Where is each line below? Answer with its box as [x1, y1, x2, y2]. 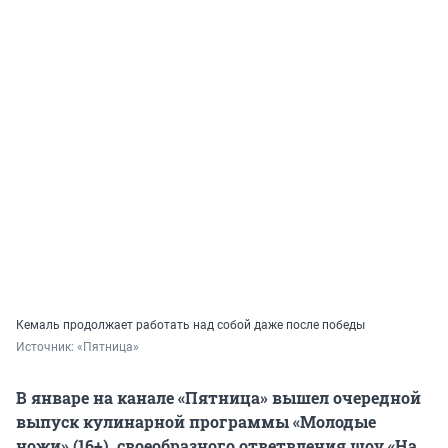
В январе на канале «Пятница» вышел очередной [16, 387, 421, 409]
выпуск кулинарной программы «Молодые [16, 411, 376, 433]
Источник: [16, 340, 77, 355]
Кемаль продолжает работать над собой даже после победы [16, 318, 365, 333]
